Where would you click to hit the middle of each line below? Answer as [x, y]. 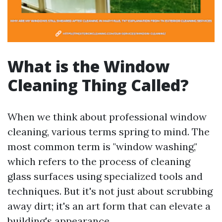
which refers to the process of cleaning [99, 161]
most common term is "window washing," [102, 146]
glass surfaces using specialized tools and [105, 176]
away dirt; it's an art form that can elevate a [109, 206]
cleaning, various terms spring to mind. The [109, 132]
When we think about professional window [107, 117]
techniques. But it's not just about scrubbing [110, 191]
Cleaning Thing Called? [98, 85]
